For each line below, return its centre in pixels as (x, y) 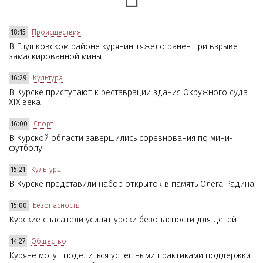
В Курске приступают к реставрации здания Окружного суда (128, 92)
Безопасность (56, 205)
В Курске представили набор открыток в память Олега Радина (131, 184)
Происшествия (56, 32)
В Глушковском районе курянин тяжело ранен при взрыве (123, 46)
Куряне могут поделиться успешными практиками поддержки (130, 255)
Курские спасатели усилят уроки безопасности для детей (123, 220)
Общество (49, 241)
